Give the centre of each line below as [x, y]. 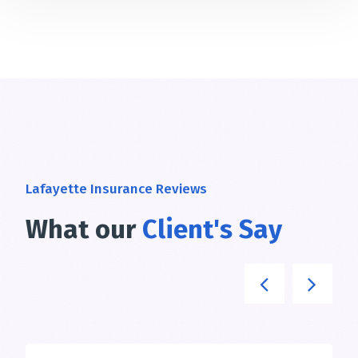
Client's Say [213, 230]
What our [84, 230]
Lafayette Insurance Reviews [117, 189]
